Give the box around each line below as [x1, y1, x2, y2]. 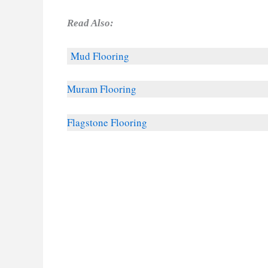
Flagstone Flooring [67, 115, 147, 129]
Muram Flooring [67, 82, 136, 96]
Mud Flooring [71, 49, 129, 63]
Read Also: [67, 17, 114, 29]
